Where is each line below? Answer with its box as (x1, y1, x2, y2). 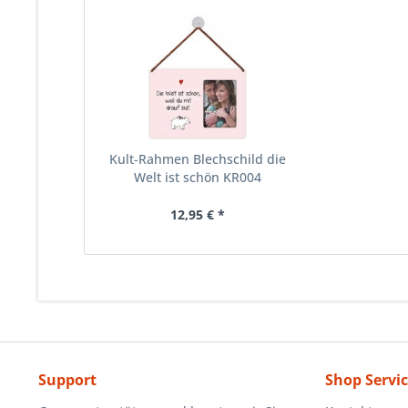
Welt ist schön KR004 (133, 168, 261, 186)
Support (38, 370, 97, 390)
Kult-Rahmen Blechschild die (108, 150, 286, 168)
